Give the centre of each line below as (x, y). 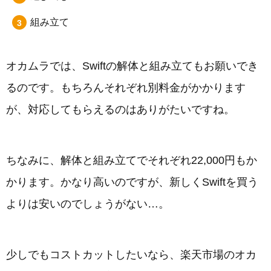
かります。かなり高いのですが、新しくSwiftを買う (132, 182)
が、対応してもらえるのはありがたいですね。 (120, 109)
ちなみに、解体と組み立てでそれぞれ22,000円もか (132, 160)
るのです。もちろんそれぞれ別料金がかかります (126, 87)
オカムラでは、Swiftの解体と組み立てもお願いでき (132, 66)
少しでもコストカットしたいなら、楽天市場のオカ (131, 254)
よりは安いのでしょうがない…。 (88, 204)
